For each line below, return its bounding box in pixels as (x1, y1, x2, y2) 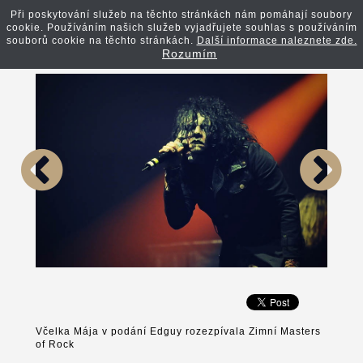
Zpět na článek (247, 22, 339, 35)
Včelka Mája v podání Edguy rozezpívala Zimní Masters (36, 325, 322, 337)
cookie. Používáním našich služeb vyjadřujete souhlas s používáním (6, 22, 357, 33)
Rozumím (162, 47, 217, 60)
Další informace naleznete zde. (196, 35, 357, 46)
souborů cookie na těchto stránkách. (6, 35, 197, 46)
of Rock (36, 338, 75, 350)
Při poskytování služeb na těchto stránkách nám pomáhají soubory (11, 9, 352, 20)
